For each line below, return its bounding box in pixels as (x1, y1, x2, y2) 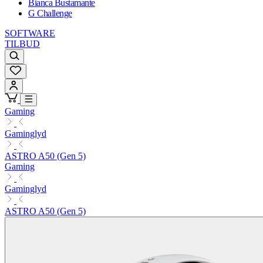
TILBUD (5, 39, 40, 49)
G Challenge (28, 8, 72, 19)
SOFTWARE (5, 28, 55, 39)
